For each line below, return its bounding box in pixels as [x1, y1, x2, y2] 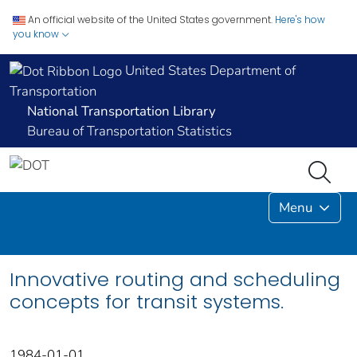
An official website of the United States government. [28, 13, 273, 26]
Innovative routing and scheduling [10, 266, 340, 293]
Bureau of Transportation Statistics [27, 122, 232, 141]
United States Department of [122, 61, 296, 80]
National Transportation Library [27, 102, 216, 121]
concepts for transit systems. [10, 288, 284, 316]
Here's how [275, 13, 325, 26]
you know [13, 27, 61, 41]
